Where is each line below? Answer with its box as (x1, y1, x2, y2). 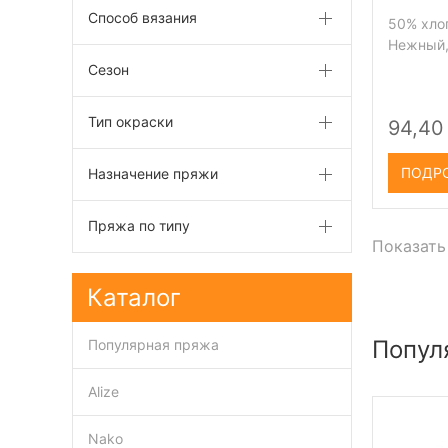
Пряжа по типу (88, 217, 190, 234)
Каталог (87, 283, 181, 312)
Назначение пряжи (88, 165, 218, 182)
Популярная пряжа (88, 336, 219, 353)
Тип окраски (88, 113, 173, 130)
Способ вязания (88, 9, 197, 26)
